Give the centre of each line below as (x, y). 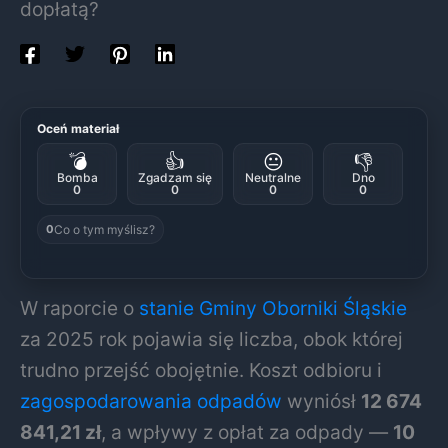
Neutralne (273, 177)
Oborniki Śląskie (334, 307)
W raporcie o (79, 307)
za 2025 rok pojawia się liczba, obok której (211, 338)
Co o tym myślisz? (104, 229)
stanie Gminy (198, 307)
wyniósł (321, 400)
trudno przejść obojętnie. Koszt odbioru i (201, 369)
